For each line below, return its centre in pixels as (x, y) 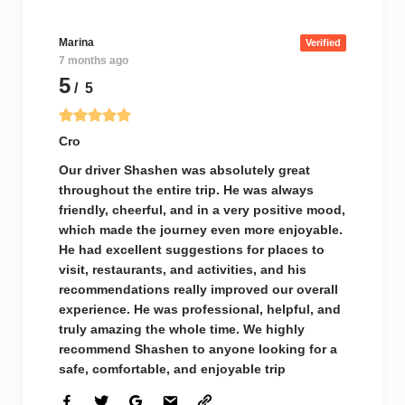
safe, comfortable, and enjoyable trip (172, 369)
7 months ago (94, 61)
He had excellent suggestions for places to (192, 250)
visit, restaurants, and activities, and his (183, 269)
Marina (76, 42)
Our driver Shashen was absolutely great (184, 170)
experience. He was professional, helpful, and (200, 309)
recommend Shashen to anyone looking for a (198, 349)
